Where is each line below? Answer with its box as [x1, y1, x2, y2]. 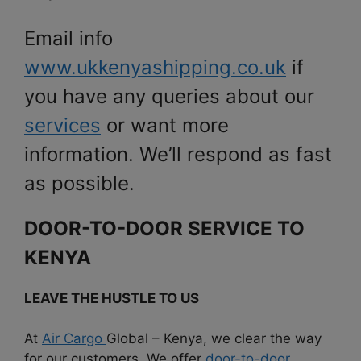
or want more [101, 113, 229, 137]
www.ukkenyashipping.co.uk [24, 55, 286, 79]
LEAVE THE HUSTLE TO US [24, 289, 199, 306]
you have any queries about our [24, 84, 314, 108]
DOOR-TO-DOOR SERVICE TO [24, 216, 305, 240]
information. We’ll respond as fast [24, 142, 332, 166]
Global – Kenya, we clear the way [106, 330, 322, 347]
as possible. [24, 171, 135, 195]
